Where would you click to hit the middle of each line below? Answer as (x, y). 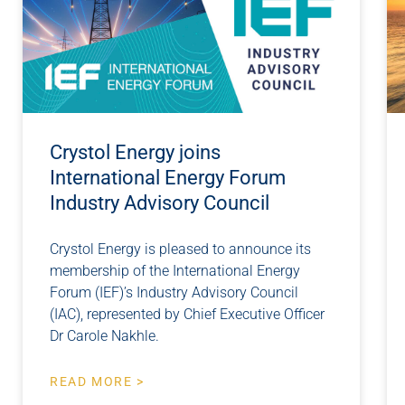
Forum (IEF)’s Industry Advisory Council (174, 293)
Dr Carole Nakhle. (104, 336)
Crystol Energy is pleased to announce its (180, 250)
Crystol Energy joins (135, 153)
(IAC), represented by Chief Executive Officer (187, 315)
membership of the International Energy (175, 271)
